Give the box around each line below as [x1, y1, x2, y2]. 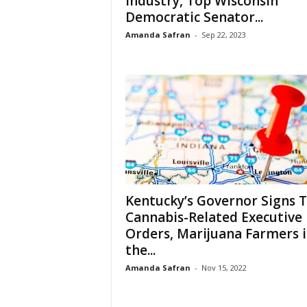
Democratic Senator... [125, 8, 263, 26]
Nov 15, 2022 [201, 262, 247, 273]
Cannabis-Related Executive [125, 208, 302, 226]
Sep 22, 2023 [201, 29, 246, 40]
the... [125, 241, 156, 259]
